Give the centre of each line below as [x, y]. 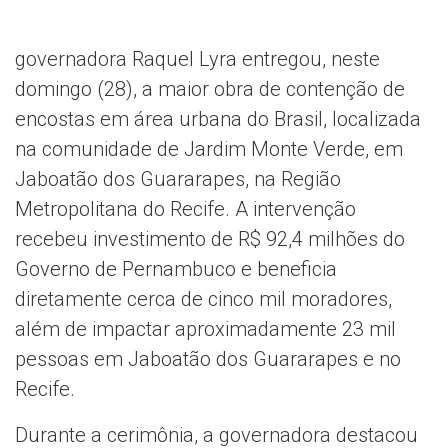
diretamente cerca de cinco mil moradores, [203, 299]
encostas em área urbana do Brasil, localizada [218, 119]
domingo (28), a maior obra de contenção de [210, 89]
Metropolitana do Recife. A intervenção [185, 209]
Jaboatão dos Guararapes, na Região [178, 179]
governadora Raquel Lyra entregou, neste [197, 59]
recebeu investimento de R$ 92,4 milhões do [210, 239]
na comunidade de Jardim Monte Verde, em [209, 149]
